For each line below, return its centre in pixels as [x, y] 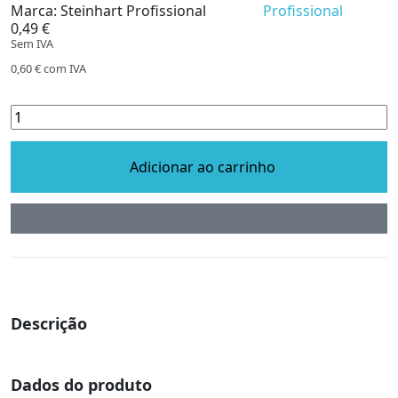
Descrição [49, 324]
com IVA [64, 69]
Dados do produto [81, 385]
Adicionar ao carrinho [203, 167]
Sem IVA [32, 44]
